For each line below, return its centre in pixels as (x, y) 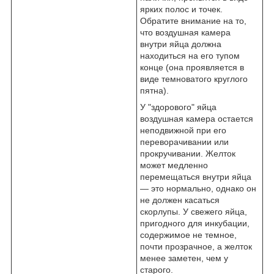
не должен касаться (180, 200)
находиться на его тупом (190, 56)
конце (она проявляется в (192, 68)
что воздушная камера (185, 33)
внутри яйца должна (181, 44)
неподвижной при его (183, 131)
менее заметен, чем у (184, 258)
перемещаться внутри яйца (196, 177)
